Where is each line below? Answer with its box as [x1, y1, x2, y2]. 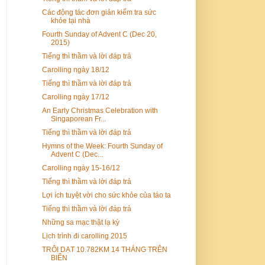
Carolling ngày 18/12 [41, 65, 109, 74]
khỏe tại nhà [50, 16, 91, 25]
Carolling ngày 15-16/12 [41, 163, 120, 172]
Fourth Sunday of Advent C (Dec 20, [41, 30, 157, 38]
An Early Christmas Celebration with [41, 106, 158, 115]
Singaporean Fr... [50, 114, 106, 123]
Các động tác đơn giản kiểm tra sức [41, 8, 156, 17]
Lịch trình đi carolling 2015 [41, 231, 127, 240]
